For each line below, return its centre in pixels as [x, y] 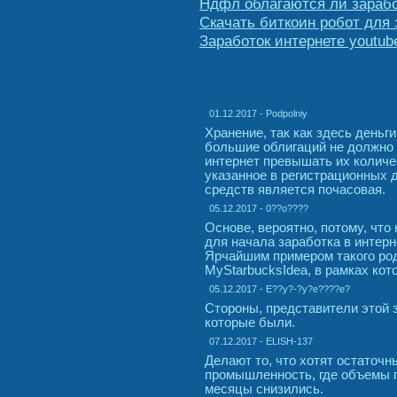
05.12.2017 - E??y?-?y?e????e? [280, 288]
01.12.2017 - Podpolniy [258, 113]
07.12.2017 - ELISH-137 [261, 341]
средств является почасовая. [295, 189]
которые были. [250, 322]
